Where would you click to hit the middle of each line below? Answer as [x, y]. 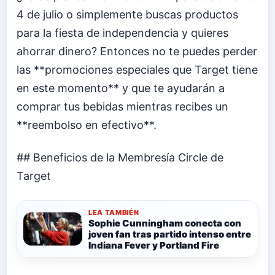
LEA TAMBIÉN [114, 213]
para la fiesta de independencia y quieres [122, 33]
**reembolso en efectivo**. [87, 125]
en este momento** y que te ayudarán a [121, 88]
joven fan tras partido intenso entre [170, 234]
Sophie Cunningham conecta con [165, 223]
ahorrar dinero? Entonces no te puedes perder [137, 51]
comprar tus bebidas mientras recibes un [122, 106]
